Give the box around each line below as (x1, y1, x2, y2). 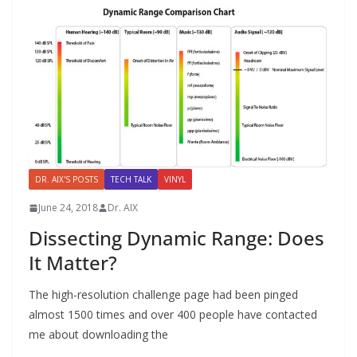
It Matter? (29, 249, 117, 277)
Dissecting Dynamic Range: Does (29, 225, 324, 252)
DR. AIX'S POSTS (35, 174, 98, 186)
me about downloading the (29, 327, 168, 343)
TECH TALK (111, 174, 151, 186)
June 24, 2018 (38, 201, 98, 215)
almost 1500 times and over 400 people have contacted (29, 307, 317, 323)
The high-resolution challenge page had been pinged (29, 287, 298, 303)
